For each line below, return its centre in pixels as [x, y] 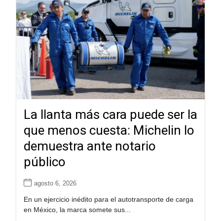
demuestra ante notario [90, 146]
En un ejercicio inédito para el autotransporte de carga [108, 200]
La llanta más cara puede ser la [110, 115]
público [44, 162]
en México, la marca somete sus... [77, 210]
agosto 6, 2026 [55, 184]
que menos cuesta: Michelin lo [109, 130]
